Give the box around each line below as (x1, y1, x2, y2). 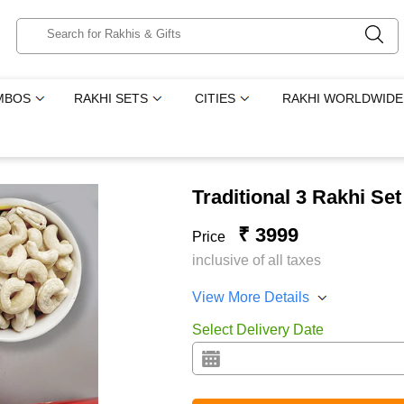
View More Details (191, 289, 309, 305)
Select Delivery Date (191, 322, 324, 337)
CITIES (195, 91, 236, 106)
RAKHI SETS (74, 91, 149, 106)
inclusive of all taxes (191, 252, 321, 268)
